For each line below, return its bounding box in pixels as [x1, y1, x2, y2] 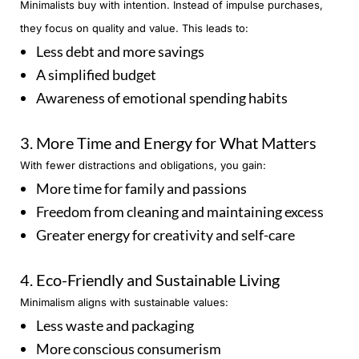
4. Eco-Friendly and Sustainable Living [20, 270, 280, 290]
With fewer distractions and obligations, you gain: [20, 159, 266, 172]
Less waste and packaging [36, 317, 194, 335]
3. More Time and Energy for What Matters [20, 133, 317, 153]
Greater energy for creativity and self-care [36, 226, 295, 244]
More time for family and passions [36, 179, 247, 198]
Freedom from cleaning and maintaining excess [36, 203, 324, 221]
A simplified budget [36, 66, 156, 84]
